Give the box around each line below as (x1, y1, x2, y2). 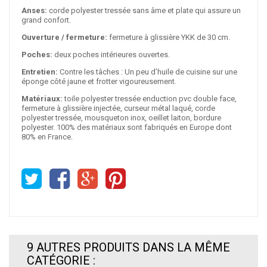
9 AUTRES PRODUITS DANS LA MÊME (27, 240, 230, 254)
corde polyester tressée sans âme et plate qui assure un (47, 5, 241, 15)
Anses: (21, 5, 47, 15)
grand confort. (21, 15, 71, 24)
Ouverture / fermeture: (21, 32, 107, 42)
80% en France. (21, 132, 73, 141)
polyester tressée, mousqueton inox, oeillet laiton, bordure (21, 113, 221, 122)
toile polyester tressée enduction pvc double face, (63, 94, 237, 103)
